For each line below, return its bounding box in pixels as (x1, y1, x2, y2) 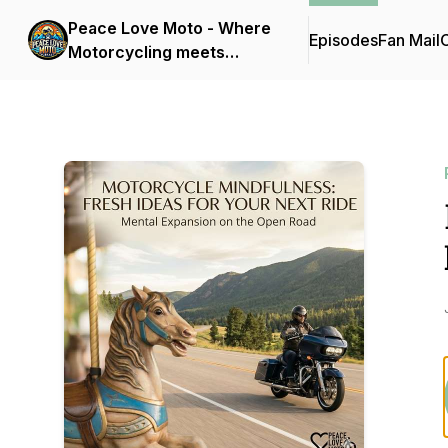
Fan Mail (378, 30, 440, 50)
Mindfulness (68, 66, 165, 86)
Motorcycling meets (68, 42, 225, 62)
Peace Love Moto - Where (68, 18, 271, 38)
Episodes (309, 30, 378, 50)
